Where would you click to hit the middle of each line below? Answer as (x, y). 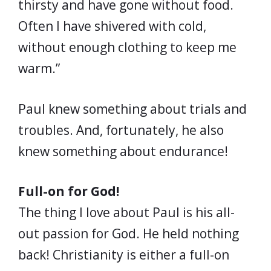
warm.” (39, 68)
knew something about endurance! (123, 151)
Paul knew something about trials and (132, 109)
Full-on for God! (69, 191)
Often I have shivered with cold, (112, 26)
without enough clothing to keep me (127, 47)
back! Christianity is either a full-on (124, 255)
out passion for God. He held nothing (129, 233)
